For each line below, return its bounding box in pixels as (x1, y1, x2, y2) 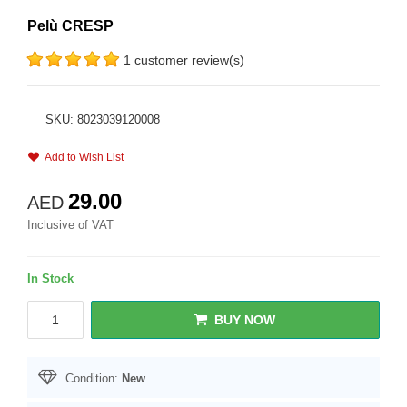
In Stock (27, 272, 74, 285)
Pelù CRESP (27, 18, 114, 34)
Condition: (62, 372, 122, 385)
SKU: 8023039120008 (45, 113, 160, 126)
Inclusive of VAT (27, 218, 114, 232)
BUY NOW (214, 313, 276, 327)
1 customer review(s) (124, 53, 244, 67)
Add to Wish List (39, 151, 124, 164)
